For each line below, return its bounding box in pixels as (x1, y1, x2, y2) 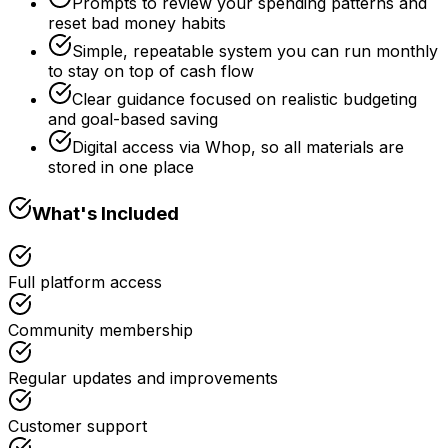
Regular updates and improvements (8, 367, 278, 388)
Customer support (8, 415, 147, 436)
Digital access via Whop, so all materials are (72, 137, 404, 158)
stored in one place (48, 157, 194, 178)
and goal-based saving (48, 109, 218, 130)
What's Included (32, 201, 179, 225)
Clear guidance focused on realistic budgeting (72, 89, 417, 110)
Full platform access (8, 271, 162, 292)
